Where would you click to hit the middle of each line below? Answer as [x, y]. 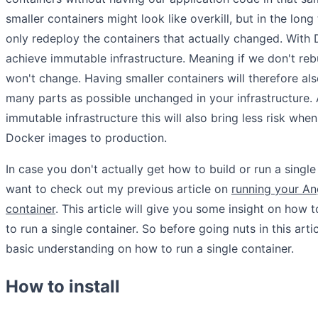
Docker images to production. [86, 137]
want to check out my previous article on [119, 188]
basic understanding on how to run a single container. [150, 248]
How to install [63, 287]
